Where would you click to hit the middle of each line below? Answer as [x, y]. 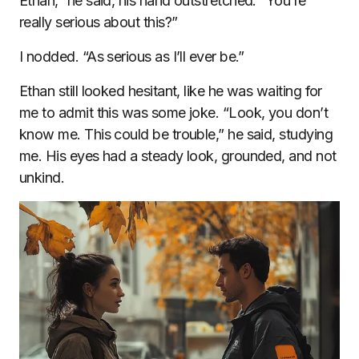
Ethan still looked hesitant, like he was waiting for [171, 91]
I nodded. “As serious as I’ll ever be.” [132, 56]
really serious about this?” [99, 22]
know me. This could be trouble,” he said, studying [176, 134]
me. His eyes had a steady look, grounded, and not [178, 156]
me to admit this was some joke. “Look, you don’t [174, 113]
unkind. [42, 177]
